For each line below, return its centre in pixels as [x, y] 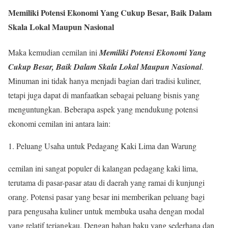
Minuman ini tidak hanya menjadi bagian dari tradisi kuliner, [105, 80]
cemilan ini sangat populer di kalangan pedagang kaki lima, [103, 168]
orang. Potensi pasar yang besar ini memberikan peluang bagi [106, 196]
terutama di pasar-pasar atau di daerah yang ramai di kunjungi [106, 182]
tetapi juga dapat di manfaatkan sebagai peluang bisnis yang [104, 95]
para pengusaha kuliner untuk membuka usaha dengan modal [106, 211]
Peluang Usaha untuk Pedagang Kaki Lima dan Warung [106, 146]
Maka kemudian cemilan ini [54, 52]
